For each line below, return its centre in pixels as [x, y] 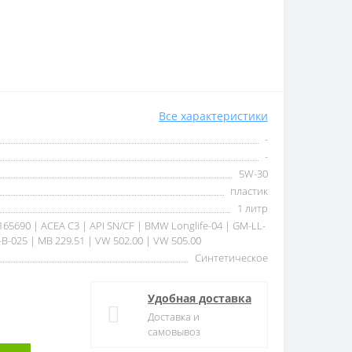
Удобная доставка [200, 298]
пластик [249, 191]
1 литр [253, 208]
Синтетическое [231, 258]
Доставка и [174, 317]
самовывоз [174, 332]
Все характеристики [213, 116]
